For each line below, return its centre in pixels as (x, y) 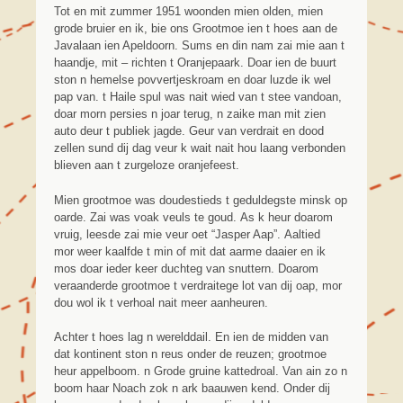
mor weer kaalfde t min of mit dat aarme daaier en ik (190, 251)
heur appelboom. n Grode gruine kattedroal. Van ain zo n (201, 371)
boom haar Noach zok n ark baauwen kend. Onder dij (192, 388)
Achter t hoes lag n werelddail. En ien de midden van (191, 336)
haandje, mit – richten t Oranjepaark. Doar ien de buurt (195, 63)
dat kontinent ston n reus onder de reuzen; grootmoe (190, 354)
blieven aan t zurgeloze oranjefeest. (147, 166)
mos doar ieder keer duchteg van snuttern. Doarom (186, 268)
